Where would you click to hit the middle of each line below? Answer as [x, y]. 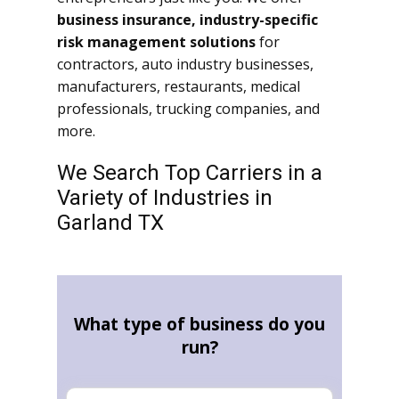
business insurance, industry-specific [187, 20]
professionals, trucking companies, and [188, 109]
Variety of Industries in [165, 198]
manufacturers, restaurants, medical [179, 87]
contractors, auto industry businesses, [185, 65]
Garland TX [110, 223]
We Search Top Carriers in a [190, 173]
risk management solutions [156, 42]
